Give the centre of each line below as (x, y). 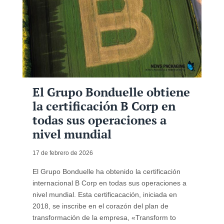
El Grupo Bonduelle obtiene (111, 92)
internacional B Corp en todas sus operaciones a (109, 183)
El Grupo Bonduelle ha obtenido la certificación (106, 172)
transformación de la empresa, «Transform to (104, 218)
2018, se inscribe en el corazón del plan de (100, 206)
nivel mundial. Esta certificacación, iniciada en (104, 195)
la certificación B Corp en (104, 106)
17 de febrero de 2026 (62, 153)
